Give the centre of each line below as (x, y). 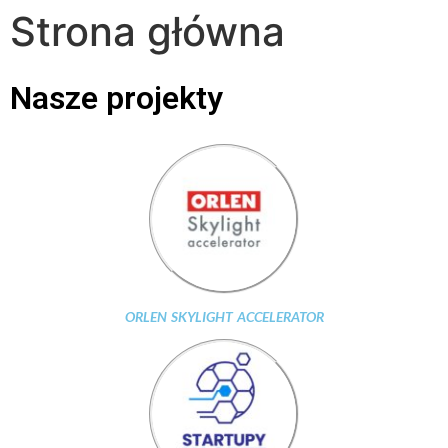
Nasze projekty (116, 98)
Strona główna (147, 31)
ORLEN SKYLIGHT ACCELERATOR (224, 316)
